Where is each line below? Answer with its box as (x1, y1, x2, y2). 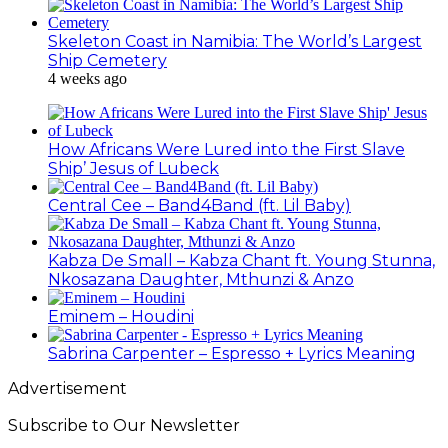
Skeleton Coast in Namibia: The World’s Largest (48, 31, 422, 51)
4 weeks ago (48, 69, 127, 87)
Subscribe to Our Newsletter (8, 415, 240, 435)
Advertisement (8, 378, 127, 398)
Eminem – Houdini (48, 306, 194, 326)
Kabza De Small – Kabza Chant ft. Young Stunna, (48, 250, 435, 270)
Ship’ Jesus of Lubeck (48, 158, 219, 178)
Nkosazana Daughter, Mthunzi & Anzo (48, 269, 354, 289)
